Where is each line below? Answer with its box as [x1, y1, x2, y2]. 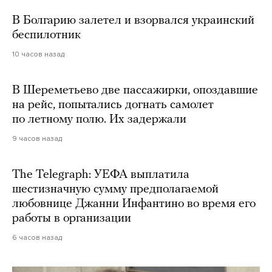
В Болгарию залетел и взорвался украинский [12, 15, 254, 27]
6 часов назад [12, 233, 62, 242]
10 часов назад [12, 50, 64, 59]
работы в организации [12, 212, 131, 225]
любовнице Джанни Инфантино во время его [12, 198, 256, 211]
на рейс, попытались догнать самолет [12, 99, 214, 112]
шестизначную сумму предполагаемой [12, 183, 219, 196]
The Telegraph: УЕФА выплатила [12, 169, 189, 182]
